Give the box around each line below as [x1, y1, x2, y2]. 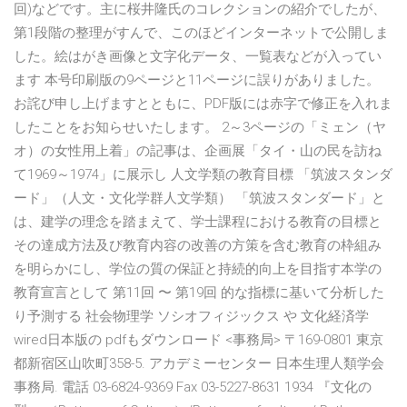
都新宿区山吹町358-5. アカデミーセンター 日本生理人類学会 [14, 355, 384, 372]
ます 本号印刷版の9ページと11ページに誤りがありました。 [14, 72, 380, 89]
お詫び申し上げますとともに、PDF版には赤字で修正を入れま [14, 95, 392, 113]
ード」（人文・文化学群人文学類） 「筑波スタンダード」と [14, 190, 385, 207]
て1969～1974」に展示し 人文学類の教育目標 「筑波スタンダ [14, 166, 392, 184]
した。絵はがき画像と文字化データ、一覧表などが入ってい [14, 48, 382, 65]
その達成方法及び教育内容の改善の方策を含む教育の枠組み [14, 237, 382, 254]
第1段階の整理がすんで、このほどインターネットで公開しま [14, 25, 389, 42]
